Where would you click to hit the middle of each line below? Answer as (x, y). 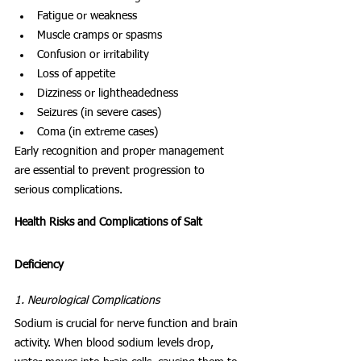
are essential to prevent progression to (111, 170)
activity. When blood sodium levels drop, (116, 343)
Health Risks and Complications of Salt (110, 222)
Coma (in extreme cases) (98, 132)
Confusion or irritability (93, 54)
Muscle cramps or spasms (100, 35)
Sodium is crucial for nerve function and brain (128, 324)
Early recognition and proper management (121, 151)
